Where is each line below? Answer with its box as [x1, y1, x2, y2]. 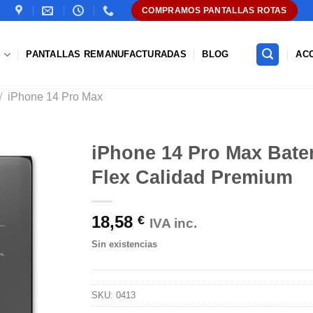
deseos [28, 213, 60, 225]
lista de [28, 201, 60, 212]
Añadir [29, 175, 59, 187]
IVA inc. [150, 216, 197, 231]
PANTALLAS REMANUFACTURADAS [26, 49, 187, 59]
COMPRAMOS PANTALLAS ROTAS [142, 6, 287, 15]
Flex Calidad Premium [92, 166, 293, 188]
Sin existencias [92, 239, 157, 249]
